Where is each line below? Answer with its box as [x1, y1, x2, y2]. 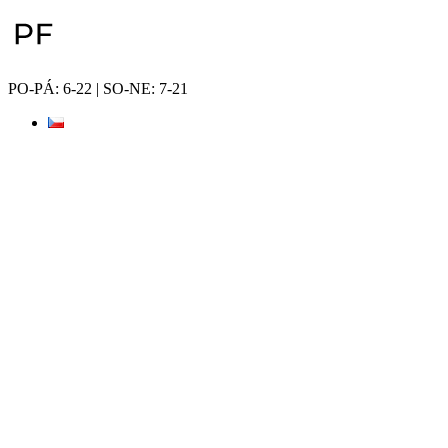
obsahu [7, 43, 52, 60]
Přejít [7, 7, 40, 24]
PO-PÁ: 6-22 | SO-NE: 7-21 [8, 80, 188, 97]
